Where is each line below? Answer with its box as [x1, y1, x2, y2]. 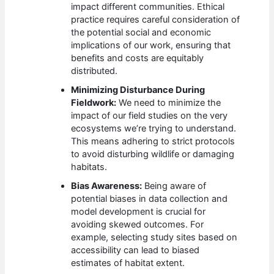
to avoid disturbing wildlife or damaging [71, 149, 235, 160]
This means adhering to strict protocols [71, 136, 235, 147]
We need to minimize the [116, 97, 221, 109]
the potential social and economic [71, 27, 212, 39]
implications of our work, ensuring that [71, 40, 231, 51]
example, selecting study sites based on [71, 232, 238, 243]
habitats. [71, 161, 108, 173]
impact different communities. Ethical [71, 1, 225, 13]
